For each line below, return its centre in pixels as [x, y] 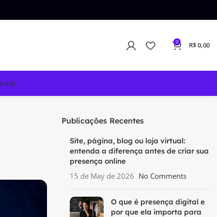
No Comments [163, 176]
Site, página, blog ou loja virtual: [128, 141]
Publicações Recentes [103, 121]
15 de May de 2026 [102, 176]
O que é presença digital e [158, 202]
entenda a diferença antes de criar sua [139, 151]
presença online [98, 161]
